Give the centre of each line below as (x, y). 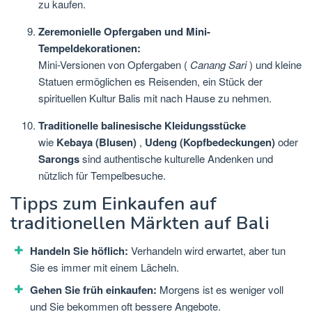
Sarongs (59, 159)
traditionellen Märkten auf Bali (140, 224)
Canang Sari (218, 65)
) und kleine (274, 65)
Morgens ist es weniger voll (220, 290)
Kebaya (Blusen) (96, 142)
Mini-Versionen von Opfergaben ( (114, 65)
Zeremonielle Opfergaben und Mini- (124, 32)
